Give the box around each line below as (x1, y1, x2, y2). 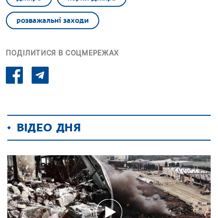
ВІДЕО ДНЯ (17, 121, 81, 134)
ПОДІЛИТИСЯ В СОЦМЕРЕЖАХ (6, 48, 119, 57)
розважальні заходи (17, 16, 89, 25)
